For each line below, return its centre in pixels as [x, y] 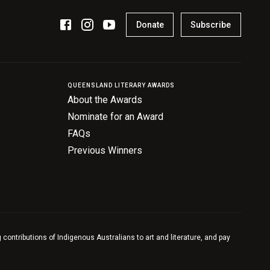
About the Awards [105, 100]
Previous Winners [105, 151]
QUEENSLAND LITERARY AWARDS [121, 86]
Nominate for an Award [115, 117]
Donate [150, 25]
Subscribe [211, 25]
